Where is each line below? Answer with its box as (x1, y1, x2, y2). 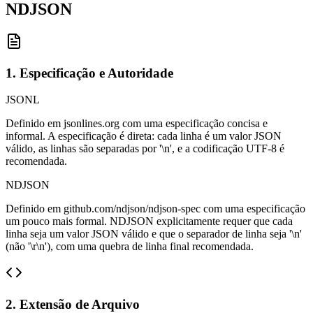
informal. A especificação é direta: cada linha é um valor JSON (6, 130, 282, 143)
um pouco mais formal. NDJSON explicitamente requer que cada (6, 215, 293, 228)
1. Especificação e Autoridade (6, 65, 173, 80)
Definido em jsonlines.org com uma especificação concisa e (6, 117, 268, 130)
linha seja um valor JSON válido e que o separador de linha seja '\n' (6, 228, 302, 240)
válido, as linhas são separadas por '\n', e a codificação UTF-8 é (6, 143, 284, 155)
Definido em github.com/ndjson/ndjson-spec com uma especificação (6, 203, 305, 215)
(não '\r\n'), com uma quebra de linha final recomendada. (6, 240, 254, 253)
